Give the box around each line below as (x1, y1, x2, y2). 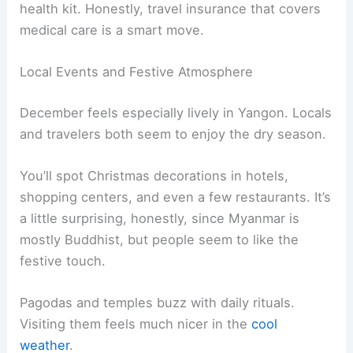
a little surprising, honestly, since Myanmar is (20, 210, 300, 226)
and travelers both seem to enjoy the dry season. (20, 125, 327, 142)
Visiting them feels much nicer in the (20, 316, 252, 333)
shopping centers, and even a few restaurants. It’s (20, 188, 332, 205)
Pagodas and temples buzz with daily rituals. (20, 295, 295, 311)
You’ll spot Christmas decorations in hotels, (20, 167, 289, 184)
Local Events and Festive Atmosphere (20, 64, 254, 80)
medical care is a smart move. (20, 21, 205, 38)
